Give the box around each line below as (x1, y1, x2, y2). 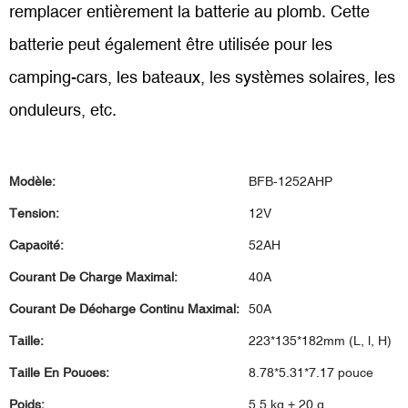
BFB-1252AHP (249, 174, 332, 189)
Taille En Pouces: (9, 365, 109, 380)
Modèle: (9, 174, 56, 189)
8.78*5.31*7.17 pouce (249, 365, 373, 380)
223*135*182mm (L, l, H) (249, 333, 392, 348)
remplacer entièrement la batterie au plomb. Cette (9, 2, 370, 21)
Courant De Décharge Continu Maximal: (9, 301, 240, 316)
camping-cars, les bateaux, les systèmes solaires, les (9, 67, 395, 87)
